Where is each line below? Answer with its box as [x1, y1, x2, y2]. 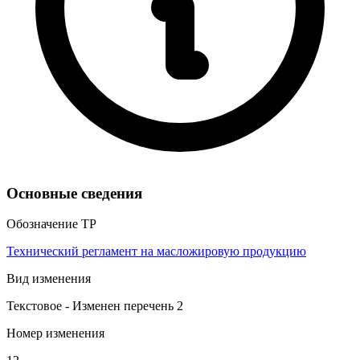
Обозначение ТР [6, 217, 96, 231]
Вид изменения [6, 272, 91, 286]
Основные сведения [6, 184, 142, 202]
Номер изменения [6, 326, 104, 341]
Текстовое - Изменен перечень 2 [6, 299, 183, 313]
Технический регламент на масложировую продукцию [6, 244, 306, 259]
